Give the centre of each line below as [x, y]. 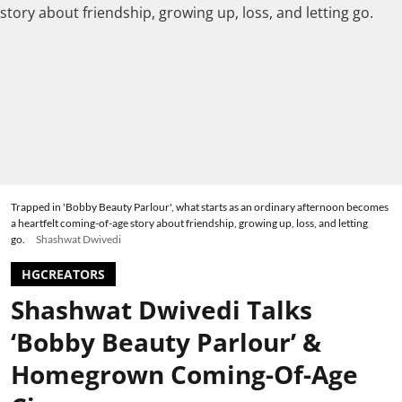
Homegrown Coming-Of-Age [184, 375]
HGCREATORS [63, 275]
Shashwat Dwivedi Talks [162, 310]
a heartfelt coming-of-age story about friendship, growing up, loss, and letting [189, 223]
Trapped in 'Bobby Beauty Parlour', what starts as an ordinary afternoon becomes [200, 207]
